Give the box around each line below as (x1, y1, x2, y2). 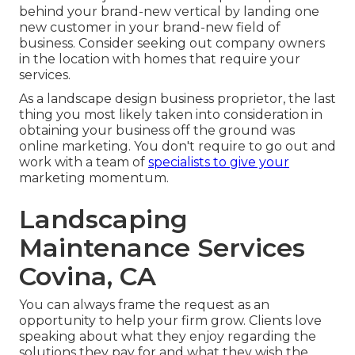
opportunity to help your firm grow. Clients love (19, 313, 322, 329)
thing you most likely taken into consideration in (19, 107, 323, 123)
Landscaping (19, 204, 188, 235)
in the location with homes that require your (19, 52, 300, 67)
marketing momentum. (19, 170, 169, 186)
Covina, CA (19, 261, 156, 292)
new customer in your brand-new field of (19, 20, 281, 36)
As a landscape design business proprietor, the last (19, 91, 336, 107)
